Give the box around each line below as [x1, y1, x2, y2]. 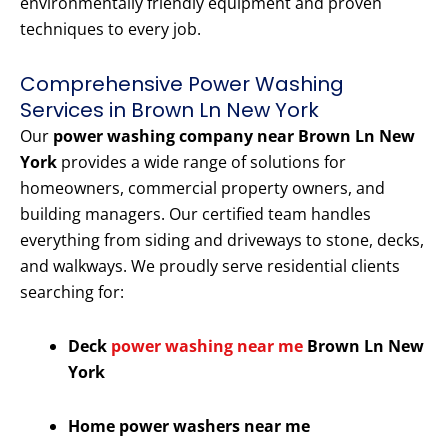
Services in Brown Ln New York [20, 96, 319, 125]
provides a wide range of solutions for [57, 151, 346, 174]
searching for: [20, 281, 124, 304]
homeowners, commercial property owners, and [20, 177, 385, 200]
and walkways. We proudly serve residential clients [20, 255, 400, 278]
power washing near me [111, 335, 303, 358]
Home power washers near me [68, 415, 310, 438]
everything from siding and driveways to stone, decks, [20, 229, 424, 252]
